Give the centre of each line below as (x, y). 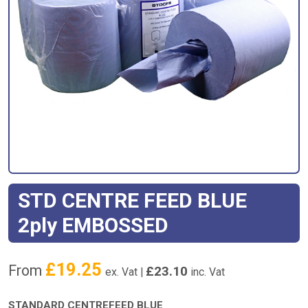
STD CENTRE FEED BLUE (132, 200)
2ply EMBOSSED (93, 225)
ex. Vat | (125, 272)
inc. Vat (206, 272)
